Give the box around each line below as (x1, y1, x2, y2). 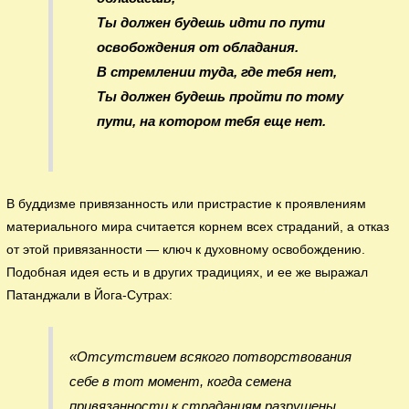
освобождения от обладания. (96, 39, 299, 56)
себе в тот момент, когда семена (68, 372, 291, 389)
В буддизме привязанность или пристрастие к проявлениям (6, 196, 367, 211)
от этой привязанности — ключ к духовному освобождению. (6, 242, 366, 257)
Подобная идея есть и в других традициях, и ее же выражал (6, 265, 369, 279)
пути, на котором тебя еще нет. (96, 113, 326, 130)
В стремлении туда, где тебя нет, (96, 64, 337, 80)
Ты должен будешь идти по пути (96, 15, 325, 31)
